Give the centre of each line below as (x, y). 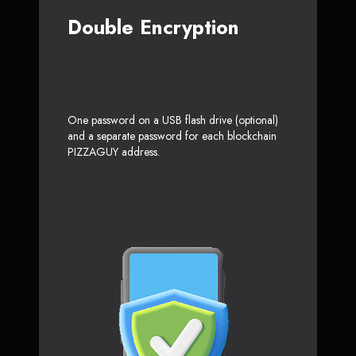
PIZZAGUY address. (114, 151)
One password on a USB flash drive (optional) (173, 120)
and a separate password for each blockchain (172, 135)
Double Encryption (153, 27)
